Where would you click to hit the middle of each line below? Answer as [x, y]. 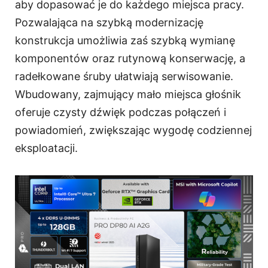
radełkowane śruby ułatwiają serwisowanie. [124, 77]
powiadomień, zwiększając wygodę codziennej [133, 130]
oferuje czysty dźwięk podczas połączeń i [121, 112]
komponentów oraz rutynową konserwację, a [130, 59]
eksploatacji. [46, 148]
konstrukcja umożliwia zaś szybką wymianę [125, 41]
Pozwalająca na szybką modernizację [109, 23]
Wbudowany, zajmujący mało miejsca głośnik [128, 95]
